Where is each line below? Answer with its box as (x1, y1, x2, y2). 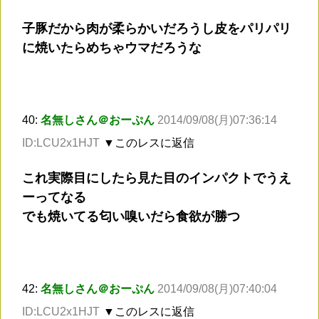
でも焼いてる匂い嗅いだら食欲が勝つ (22, 209, 240, 224)
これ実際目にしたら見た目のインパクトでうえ (22, 171, 291, 186)
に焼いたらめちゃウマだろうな (22, 41, 202, 56)
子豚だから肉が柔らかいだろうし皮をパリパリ (22, 21, 291, 36)
